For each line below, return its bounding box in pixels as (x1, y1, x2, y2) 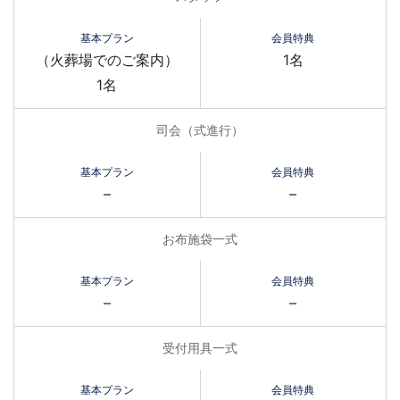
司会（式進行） (156, 122, 244, 137)
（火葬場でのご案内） (35, 50, 179, 69)
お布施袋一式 (162, 231, 237, 246)
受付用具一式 (162, 340, 237, 355)
